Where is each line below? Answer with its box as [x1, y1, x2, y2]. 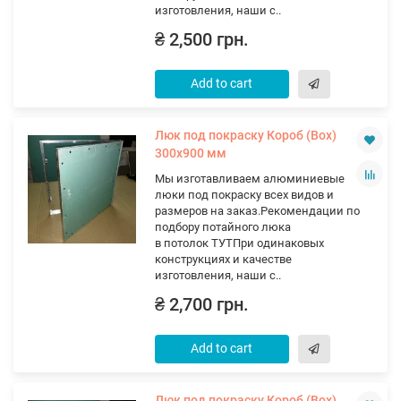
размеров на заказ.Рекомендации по [154, 204, 360, 218]
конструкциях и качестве [154, 252, 292, 266]
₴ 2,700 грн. [154, 294, 249, 315]
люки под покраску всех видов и [154, 188, 334, 201]
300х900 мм [154, 146, 226, 160]
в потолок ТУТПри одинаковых [154, 236, 324, 250]
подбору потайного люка [154, 220, 291, 234]
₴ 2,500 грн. [154, 30, 249, 50]
